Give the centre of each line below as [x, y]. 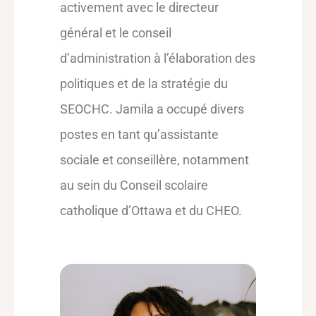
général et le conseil [116, 33]
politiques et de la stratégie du [144, 84]
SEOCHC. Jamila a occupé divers [152, 109]
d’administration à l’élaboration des [158, 58]
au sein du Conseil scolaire [134, 185]
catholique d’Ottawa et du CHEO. [151, 211]
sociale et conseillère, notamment [154, 160]
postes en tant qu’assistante [139, 134]
